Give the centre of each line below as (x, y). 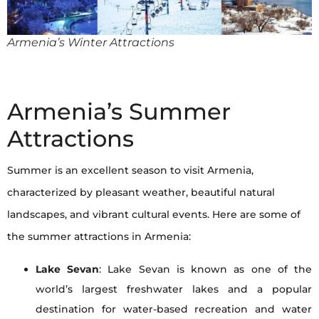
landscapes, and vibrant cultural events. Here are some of (154, 215)
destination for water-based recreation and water (174, 309)
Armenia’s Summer (119, 112)
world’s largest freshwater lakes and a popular (174, 289)
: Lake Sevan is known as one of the (206, 270)
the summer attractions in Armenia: (99, 237)
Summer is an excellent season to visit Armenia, (130, 171)
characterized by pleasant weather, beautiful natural (141, 193)
